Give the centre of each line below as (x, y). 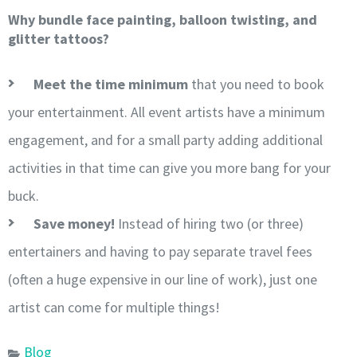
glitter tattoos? (59, 39)
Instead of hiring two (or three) (209, 224)
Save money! (74, 224)
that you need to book (256, 84)
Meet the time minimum (111, 84)
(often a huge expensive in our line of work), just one (163, 280)
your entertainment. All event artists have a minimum (167, 112)
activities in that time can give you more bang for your (169, 168)
